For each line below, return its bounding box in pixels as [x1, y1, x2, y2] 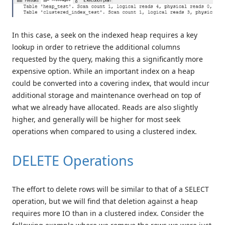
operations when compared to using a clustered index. [12, 127, 197, 137]
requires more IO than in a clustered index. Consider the [12, 208, 204, 218]
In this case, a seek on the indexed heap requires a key [12, 30, 197, 40]
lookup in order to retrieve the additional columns [12, 42, 180, 52]
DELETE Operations [12, 151, 134, 170]
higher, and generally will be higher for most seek [12, 115, 180, 125]
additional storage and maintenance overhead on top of [12, 90, 201, 100]
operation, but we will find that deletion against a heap [12, 196, 198, 206]
